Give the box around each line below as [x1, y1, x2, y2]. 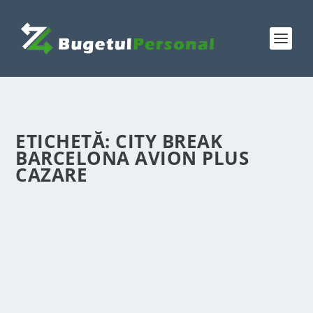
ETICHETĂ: [15, 129, 116, 154]
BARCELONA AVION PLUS [15, 145, 249, 170]
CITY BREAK [115, 129, 223, 154]
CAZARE [15, 162, 88, 187]
